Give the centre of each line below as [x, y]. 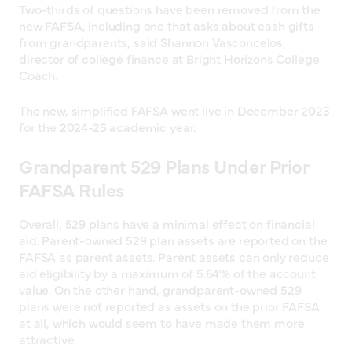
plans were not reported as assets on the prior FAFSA [169, 306]
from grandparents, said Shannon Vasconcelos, [152, 42]
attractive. [48, 339]
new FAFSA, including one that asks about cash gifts [167, 26]
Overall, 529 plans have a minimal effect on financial [167, 224]
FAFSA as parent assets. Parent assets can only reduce [174, 257]
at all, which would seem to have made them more [162, 323]
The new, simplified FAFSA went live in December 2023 [174, 110]
